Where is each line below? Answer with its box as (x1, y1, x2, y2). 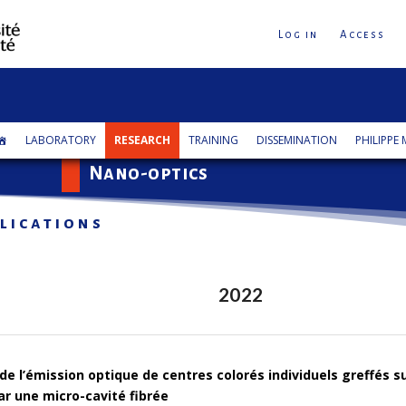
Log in (278, 29, 319, 41)
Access (340, 29, 386, 41)
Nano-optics (88, 162, 208, 183)
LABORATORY (25, 132, 97, 148)
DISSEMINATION (256, 132, 338, 148)
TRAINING (188, 132, 239, 148)
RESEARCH (114, 132, 171, 148)
